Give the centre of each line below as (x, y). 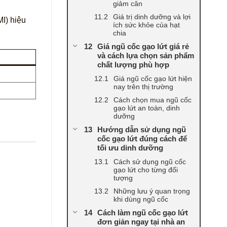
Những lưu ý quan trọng (152, 191)
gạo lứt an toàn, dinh (147, 108)
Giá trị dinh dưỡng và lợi (152, 17)
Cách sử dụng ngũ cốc (150, 162)
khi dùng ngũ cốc (141, 199)
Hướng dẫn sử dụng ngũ (142, 130)
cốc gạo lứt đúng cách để (142, 139)
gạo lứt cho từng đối (146, 170)
